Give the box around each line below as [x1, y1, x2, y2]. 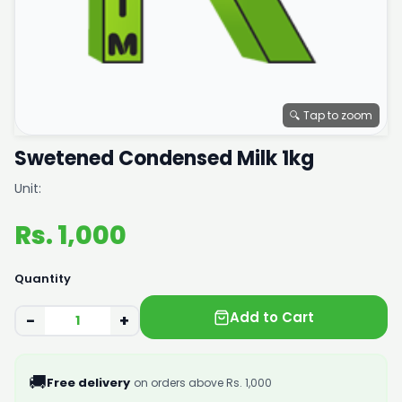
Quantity [14, 270, 71, 287]
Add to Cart [230, 308, 314, 327]
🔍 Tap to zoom [290, 108, 372, 123]
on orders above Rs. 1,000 [133, 375, 272, 390]
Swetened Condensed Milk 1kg [14, 144, 314, 172]
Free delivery [46, 374, 130, 391]
